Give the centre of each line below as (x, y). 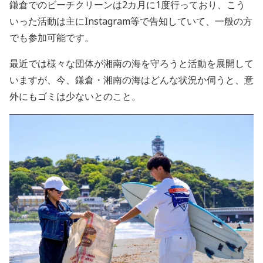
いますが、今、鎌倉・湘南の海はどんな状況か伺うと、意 (131, 80)
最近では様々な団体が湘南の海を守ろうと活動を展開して (131, 63)
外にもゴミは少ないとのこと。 (75, 96)
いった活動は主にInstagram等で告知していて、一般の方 (131, 21)
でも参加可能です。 (52, 37)
